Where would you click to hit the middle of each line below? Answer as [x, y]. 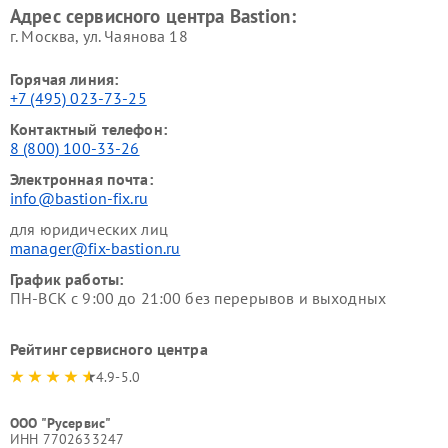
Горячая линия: [64, 78]
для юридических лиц [89, 228]
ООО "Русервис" [61, 422]
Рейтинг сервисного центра [109, 348]
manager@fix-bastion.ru [95, 247]
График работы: [67, 278]
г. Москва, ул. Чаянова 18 [99, 35]
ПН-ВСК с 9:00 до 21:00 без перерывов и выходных [198, 297]
